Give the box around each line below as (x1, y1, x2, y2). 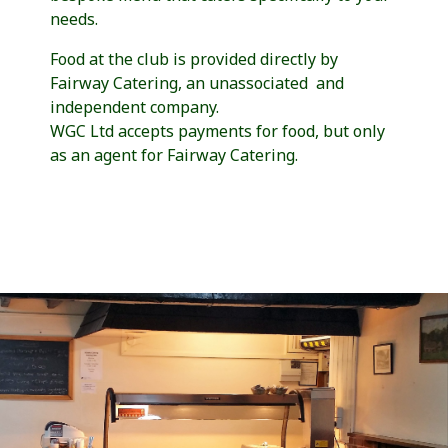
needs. (50, 7, 98, 30)
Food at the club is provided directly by (50, 47, 338, 70)
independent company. (50, 95, 219, 118)
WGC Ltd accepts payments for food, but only (50, 119, 385, 142)
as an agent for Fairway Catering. (50, 143, 298, 166)
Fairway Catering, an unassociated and (50, 71, 344, 94)
